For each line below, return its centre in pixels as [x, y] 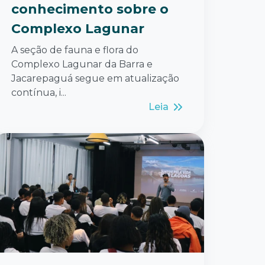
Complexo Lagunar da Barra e [82, 64]
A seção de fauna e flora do [75, 50]
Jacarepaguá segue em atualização [95, 78]
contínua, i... [39, 92]
